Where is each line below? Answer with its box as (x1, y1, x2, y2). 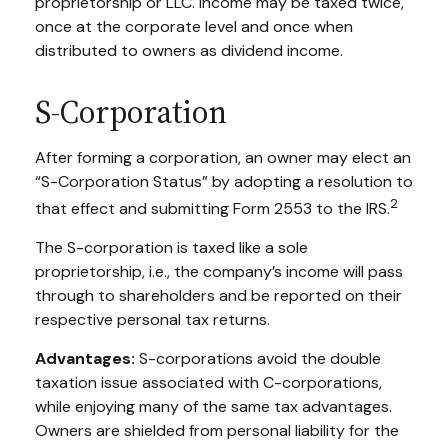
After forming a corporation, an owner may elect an (35, 146, 411, 168)
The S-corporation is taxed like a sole (35, 237, 308, 259)
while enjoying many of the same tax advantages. (35, 396, 392, 418)
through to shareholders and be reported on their (35, 285, 402, 307)
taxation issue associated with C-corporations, (35, 372, 382, 394)
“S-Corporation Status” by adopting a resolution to (35, 170, 413, 192)
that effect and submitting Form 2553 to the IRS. (35, 198, 390, 220)
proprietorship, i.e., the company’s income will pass (35, 261, 403, 283)
